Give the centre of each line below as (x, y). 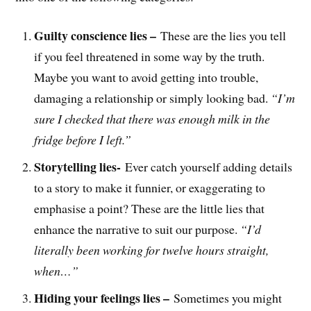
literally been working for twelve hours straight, (152, 250)
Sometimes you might (228, 298)
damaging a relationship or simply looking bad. (153, 98)
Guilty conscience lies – (98, 36)
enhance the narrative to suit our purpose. (137, 229)
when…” (57, 271)
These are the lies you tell (224, 36)
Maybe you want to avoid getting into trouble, (146, 77)
